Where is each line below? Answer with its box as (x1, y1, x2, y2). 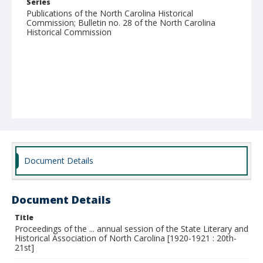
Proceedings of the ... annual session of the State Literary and (15, 223, 248, 234)
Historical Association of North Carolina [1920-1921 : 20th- (15, 232, 237, 244)
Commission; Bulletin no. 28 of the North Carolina (26, 17, 215, 28)
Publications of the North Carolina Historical (26, 8, 193, 19)
